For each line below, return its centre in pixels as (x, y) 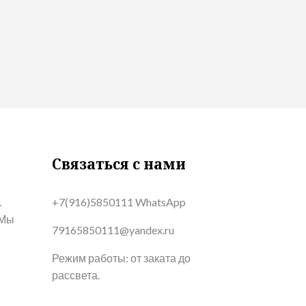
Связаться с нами (119, 164)
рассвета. (76, 275)
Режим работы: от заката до (121, 258)
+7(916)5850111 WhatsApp (119, 202)
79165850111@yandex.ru (113, 230)
